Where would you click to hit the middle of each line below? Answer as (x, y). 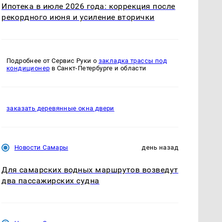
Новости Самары (41, 148)
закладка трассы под (133, 61)
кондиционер (28, 68)
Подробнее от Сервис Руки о (53, 61)
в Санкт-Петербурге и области (98, 68)
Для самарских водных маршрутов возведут (90, 170)
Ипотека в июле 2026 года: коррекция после (88, 6)
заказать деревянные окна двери (60, 109)
